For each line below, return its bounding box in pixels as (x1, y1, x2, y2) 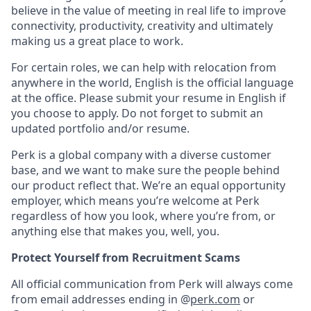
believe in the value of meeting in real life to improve (11, 3, 286, 18)
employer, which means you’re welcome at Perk (11, 193, 260, 208)
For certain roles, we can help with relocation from (11, 60, 276, 75)
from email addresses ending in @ (11, 292, 190, 307)
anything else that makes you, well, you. (11, 224, 219, 239)
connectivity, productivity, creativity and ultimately (11, 18, 273, 33)
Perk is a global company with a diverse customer (11, 147, 271, 162)
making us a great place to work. (11, 33, 183, 49)
